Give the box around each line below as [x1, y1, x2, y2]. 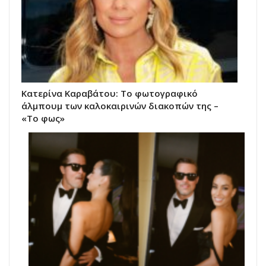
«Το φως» [21, 112, 65, 125]
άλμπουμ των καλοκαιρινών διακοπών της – [21, 100, 218, 112]
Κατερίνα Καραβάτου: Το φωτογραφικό [21, 87, 198, 100]
